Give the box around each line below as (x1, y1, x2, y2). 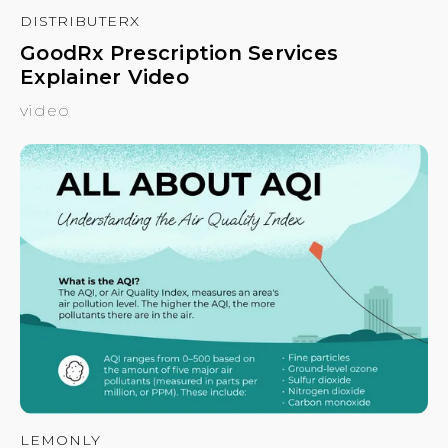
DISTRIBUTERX (20, 11, 140, 30)
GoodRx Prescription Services (20, 40, 338, 65)
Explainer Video (20, 64, 189, 89)
